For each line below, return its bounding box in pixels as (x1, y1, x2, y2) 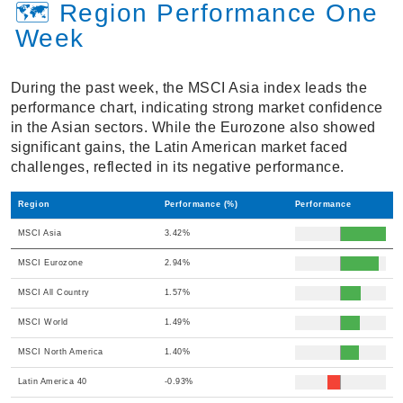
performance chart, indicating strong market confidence (10, 100, 383, 116)
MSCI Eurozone (17, 258, 83, 268)
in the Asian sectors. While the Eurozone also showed (10, 120, 376, 136)
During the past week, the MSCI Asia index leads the (10, 80, 367, 96)
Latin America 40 (17, 377, 87, 387)
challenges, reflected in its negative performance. (10, 159, 345, 175)
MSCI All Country (17, 288, 90, 298)
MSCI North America (17, 347, 103, 357)
